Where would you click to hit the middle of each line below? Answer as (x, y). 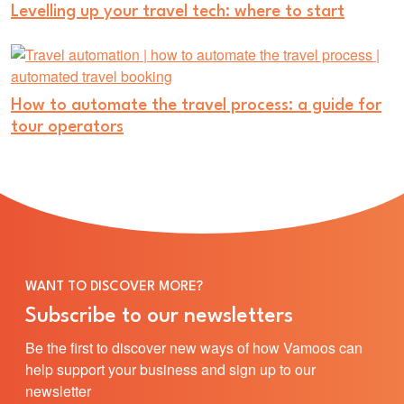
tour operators (67, 127)
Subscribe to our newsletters (159, 316)
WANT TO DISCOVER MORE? (114, 287)
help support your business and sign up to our (170, 369)
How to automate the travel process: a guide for (196, 105)
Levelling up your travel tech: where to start (178, 11)
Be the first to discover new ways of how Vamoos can (194, 347)
